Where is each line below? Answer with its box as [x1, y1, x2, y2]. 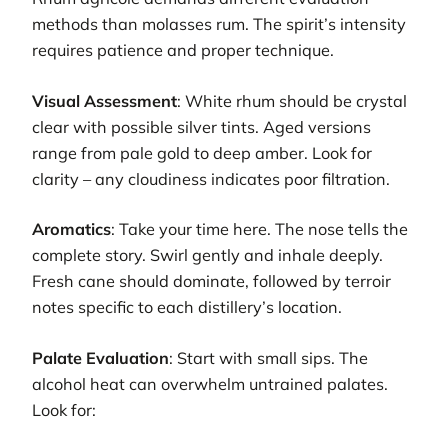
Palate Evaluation [32, 347, 169, 368]
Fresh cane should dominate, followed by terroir [32, 271, 391, 292]
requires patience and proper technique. [32, 40, 334, 61]
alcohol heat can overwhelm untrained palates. [32, 373, 388, 394]
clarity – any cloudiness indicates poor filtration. [32, 168, 390, 189]
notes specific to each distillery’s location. [32, 297, 342, 318]
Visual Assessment [32, 90, 177, 111]
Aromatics [32, 219, 111, 240]
